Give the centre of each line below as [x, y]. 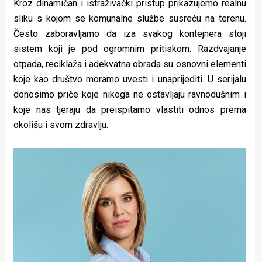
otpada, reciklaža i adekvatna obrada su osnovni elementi [130, 64]
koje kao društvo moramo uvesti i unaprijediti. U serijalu [130, 79]
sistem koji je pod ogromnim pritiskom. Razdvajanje [130, 49]
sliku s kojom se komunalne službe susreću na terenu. [130, 18]
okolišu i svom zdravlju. [61, 125]
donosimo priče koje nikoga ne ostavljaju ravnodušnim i [130, 94]
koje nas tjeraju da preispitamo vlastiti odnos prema [130, 109]
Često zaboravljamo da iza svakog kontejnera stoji [130, 33]
